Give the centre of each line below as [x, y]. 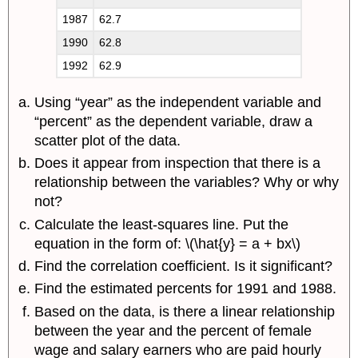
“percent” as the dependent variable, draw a [174, 121]
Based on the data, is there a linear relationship [185, 311]
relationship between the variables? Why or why [187, 183]
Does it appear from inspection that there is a [178, 163]
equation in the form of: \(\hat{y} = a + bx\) [168, 243]
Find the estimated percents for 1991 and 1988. [186, 289]
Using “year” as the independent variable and [178, 102]
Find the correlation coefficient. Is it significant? [184, 266]
